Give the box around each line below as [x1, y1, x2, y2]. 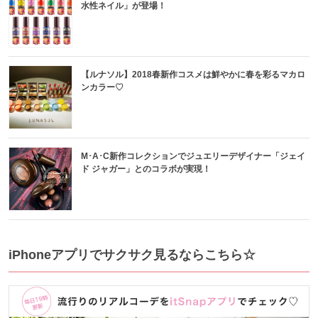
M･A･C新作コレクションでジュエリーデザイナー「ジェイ [81, 151, 305, 162]
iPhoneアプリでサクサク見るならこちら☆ [9, 248, 256, 263]
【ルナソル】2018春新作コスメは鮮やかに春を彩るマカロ [81, 70, 305, 80]
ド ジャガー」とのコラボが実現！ [81, 164, 211, 175]
